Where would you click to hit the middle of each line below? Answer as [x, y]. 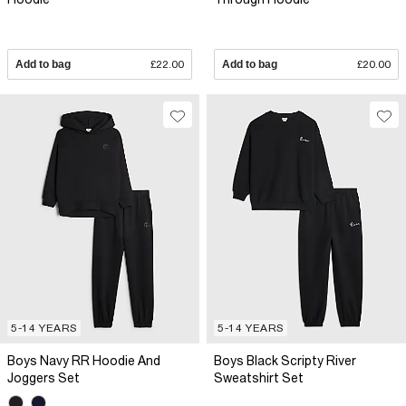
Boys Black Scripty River [285, 361]
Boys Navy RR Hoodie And [84, 361]
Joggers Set [43, 378]
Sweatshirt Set [259, 378]
